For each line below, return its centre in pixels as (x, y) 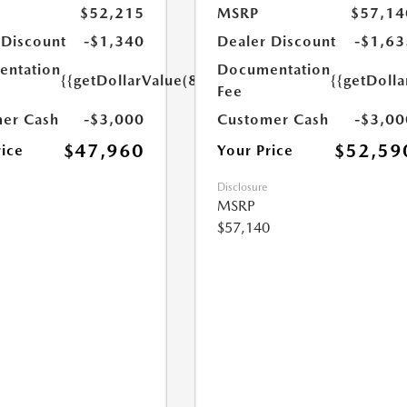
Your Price (256, 150)
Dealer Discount (277, 41)
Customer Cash (273, 119)
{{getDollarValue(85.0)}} (151, 80)
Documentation (274, 69)
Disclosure (243, 187)
